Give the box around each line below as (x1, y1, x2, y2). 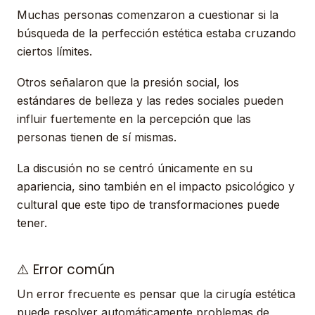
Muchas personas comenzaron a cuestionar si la (17, 8, 278, 22)
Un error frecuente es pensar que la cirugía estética (17, 287, 295, 301)
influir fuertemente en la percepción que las (17, 112, 251, 126)
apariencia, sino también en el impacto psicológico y (17, 179, 295, 193)
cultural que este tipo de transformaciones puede (17, 198, 280, 212)
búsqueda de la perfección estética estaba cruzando (17, 26, 296, 40)
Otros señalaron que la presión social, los (17, 75, 239, 89)
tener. (17, 216, 47, 230)
